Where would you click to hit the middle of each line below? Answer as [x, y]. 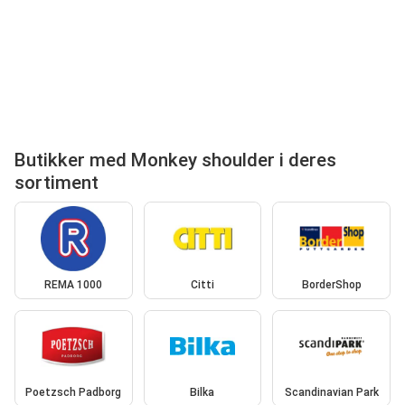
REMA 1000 [74, 284]
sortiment [57, 183]
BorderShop [331, 284]
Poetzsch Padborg [74, 393]
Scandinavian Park [331, 393]
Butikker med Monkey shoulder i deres [175, 160]
